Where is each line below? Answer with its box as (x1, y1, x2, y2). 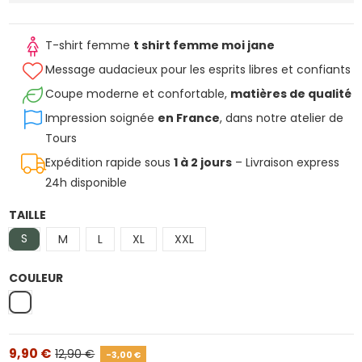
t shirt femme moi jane (133, 36, 275, 53)
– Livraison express (231, 154, 339, 170)
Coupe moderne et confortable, (44, 85, 230, 102)
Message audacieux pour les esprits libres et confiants (44, 61, 351, 78)
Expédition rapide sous (44, 154, 174, 170)
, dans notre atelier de (219, 109, 343, 126)
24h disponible (44, 174, 127, 191)
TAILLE (8, 207, 46, 224)
